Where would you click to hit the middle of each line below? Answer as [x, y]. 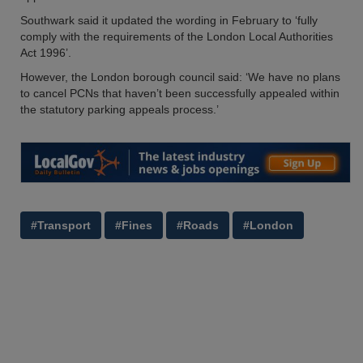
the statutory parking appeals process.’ [120, 109]
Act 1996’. [46, 53]
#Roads [198, 226]
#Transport [61, 226]
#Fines [134, 226]
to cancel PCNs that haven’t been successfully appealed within [180, 93]
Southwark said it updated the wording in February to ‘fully [169, 20]
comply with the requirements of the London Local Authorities [177, 36]
